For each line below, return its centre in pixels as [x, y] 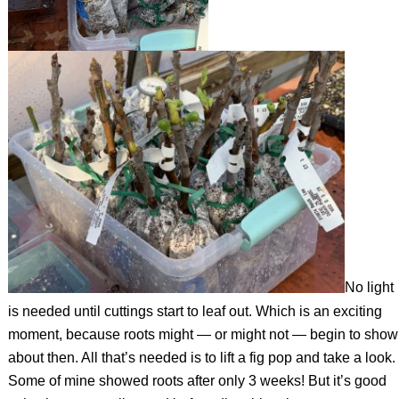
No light [369, 288]
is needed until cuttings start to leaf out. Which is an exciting [195, 311]
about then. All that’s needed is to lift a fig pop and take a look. [201, 357]
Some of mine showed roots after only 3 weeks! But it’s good [197, 380]
